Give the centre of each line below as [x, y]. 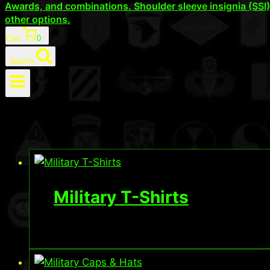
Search [21, 61]
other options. [38, 19]
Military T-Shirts [121, 197]
